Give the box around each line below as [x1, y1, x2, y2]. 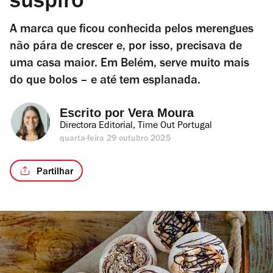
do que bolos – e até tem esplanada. [10, 76, 200, 88]
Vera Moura [128, 106, 194, 119]
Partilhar [37, 167, 73, 177]
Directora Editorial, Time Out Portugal [60, 121, 212, 131]
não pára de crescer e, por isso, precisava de [10, 41, 242, 54]
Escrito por [60, 106, 128, 119]
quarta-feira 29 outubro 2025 [60, 135, 171, 144]
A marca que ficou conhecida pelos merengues [10, 24, 253, 37]
